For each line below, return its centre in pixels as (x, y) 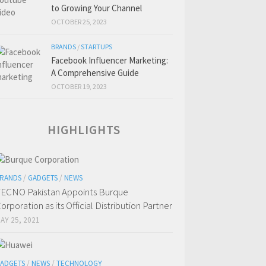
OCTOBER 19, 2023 (79, 86)
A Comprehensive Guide (95, 73)
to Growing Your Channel (96, 8)
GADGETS (43, 178)
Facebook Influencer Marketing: (110, 60)
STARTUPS (96, 47)
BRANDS (64, 47)
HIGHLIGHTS (84, 130)
